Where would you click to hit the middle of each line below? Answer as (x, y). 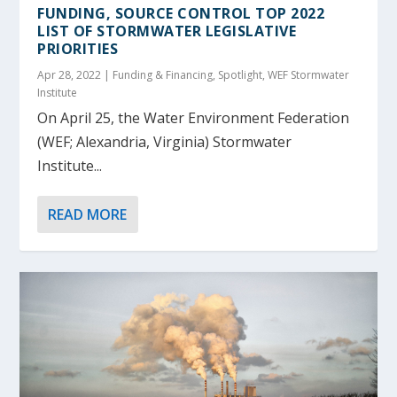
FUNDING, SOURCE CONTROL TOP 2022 (181, 13)
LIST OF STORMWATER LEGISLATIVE (167, 31)
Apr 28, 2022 (70, 74)
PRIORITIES (78, 48)
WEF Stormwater (309, 74)
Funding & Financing (163, 74)
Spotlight (241, 74)
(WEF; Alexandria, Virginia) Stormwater (165, 141)
